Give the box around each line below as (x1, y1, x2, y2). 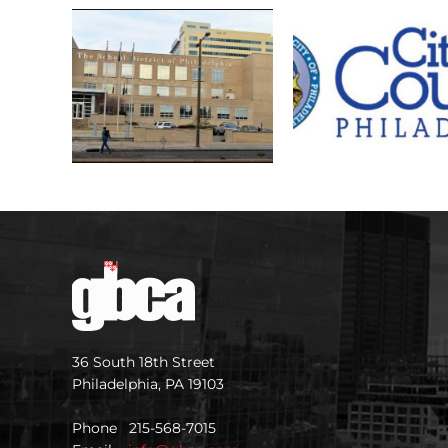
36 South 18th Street (72, 352, 215, 371)
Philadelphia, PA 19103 (72, 374, 224, 393)
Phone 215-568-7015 (72, 418, 216, 437)
